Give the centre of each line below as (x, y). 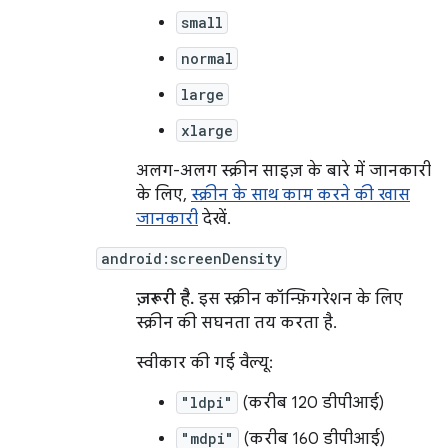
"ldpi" (207, 402)
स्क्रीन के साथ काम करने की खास (300, 195)
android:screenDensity (191, 258)
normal (207, 58)
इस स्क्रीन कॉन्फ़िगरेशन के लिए (298, 299)
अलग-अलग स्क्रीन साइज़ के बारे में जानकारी (283, 171)
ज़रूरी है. (165, 299)
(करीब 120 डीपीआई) (311, 403)
